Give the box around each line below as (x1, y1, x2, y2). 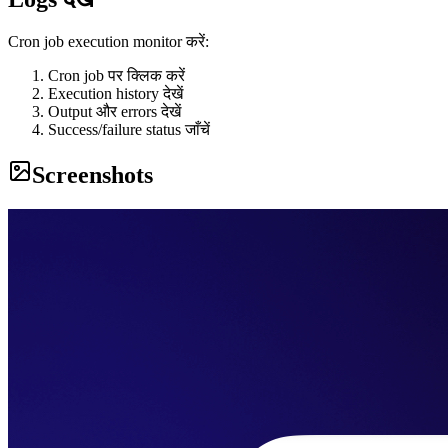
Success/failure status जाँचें (48, 120, 210, 138)
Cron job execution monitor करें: (8, 32, 209, 50)
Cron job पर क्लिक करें (48, 66, 185, 84)
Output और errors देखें (48, 102, 181, 120)
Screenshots (32, 161, 153, 188)
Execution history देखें (48, 84, 183, 102)
